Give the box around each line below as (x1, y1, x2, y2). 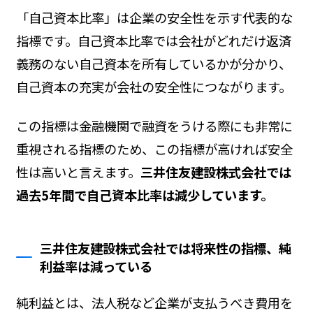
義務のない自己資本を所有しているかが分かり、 (15, 54, 291, 73)
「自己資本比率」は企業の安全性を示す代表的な (15, 8, 293, 27)
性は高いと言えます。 (15, 162, 140, 181)
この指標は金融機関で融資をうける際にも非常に (15, 116, 293, 135)
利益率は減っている (40, 256, 153, 275)
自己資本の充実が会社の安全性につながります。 (15, 77, 291, 96)
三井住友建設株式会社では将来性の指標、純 (40, 238, 292, 257)
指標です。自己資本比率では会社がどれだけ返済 (15, 31, 291, 50)
